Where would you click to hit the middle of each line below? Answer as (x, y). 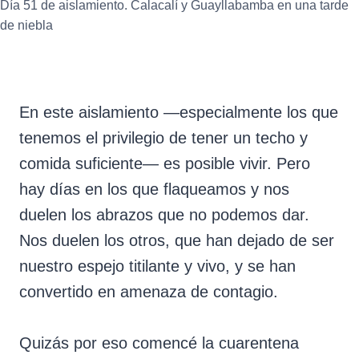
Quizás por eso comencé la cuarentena (159, 343)
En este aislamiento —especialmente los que (179, 112)
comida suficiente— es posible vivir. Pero (165, 163)
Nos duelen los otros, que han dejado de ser (177, 240)
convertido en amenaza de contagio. (149, 291)
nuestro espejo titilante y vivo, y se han (157, 266)
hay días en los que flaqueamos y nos (154, 189)
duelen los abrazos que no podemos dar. (164, 214)
